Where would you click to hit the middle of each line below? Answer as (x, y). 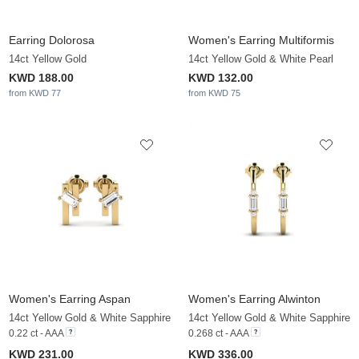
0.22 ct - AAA (36, 334)
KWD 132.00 (221, 78)
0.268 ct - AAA (218, 334)
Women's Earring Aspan (70, 299)
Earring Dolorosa (52, 40)
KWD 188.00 (41, 78)
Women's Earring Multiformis (261, 40)
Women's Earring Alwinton (254, 299)
